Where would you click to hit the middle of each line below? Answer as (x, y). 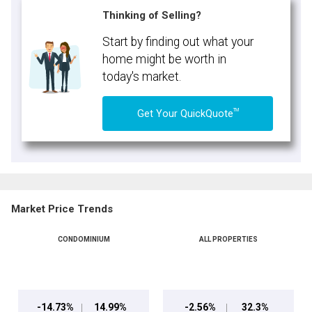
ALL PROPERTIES (228, 240)
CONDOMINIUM (84, 240)
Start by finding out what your (178, 42)
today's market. (142, 77)
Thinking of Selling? (152, 16)
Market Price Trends (62, 209)
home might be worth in (165, 60)
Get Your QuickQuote (185, 114)
